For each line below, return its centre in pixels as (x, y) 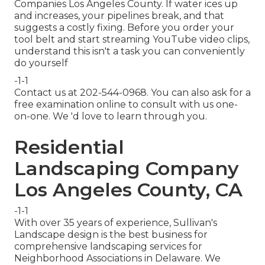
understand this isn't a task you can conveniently (130, 51)
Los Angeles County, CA (128, 190)
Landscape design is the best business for (111, 235)
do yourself (41, 63)
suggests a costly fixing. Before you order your (124, 28)
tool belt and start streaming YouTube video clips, (132, 40)
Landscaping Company (127, 169)
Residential (69, 147)
